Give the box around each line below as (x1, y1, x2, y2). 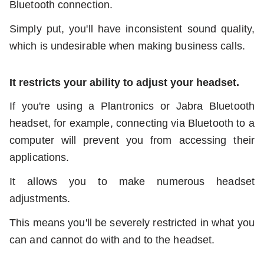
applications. (9, 151, 70, 163)
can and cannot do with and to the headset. (9, 233, 215, 246)
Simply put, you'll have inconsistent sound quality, (9, 22, 255, 35)
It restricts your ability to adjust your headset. (9, 76, 239, 88)
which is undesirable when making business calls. (9, 39, 245, 52)
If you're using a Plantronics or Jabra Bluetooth (9, 100, 255, 112)
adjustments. (9, 192, 71, 204)
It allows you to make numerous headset (9, 175, 255, 187)
